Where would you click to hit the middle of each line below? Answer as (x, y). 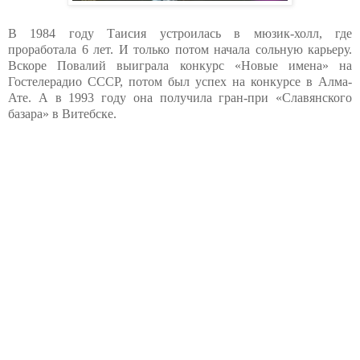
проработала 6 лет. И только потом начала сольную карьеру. (180, 49)
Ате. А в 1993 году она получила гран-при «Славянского (180, 97)
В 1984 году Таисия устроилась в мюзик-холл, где (180, 33)
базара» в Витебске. (62, 113)
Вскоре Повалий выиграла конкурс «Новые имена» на (180, 65)
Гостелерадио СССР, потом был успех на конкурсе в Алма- (180, 81)
